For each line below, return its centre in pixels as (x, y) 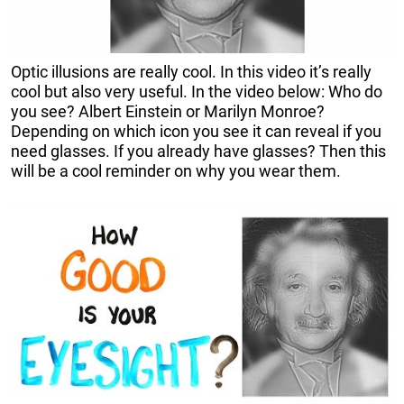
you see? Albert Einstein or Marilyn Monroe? (168, 111)
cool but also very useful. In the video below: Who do (197, 91)
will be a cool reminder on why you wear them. (179, 170)
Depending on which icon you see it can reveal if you (196, 131)
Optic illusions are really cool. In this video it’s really (191, 71)
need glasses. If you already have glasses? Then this (198, 151)
